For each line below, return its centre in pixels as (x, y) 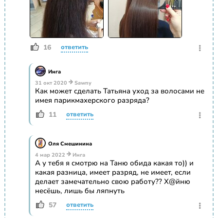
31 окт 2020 (51, 83)
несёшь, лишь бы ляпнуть (80, 191)
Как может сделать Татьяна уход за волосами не (119, 91)
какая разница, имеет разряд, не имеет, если (113, 173)
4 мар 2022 (50, 155)
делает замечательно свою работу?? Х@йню (112, 182)
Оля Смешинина (70, 144)
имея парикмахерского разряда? (92, 100)
